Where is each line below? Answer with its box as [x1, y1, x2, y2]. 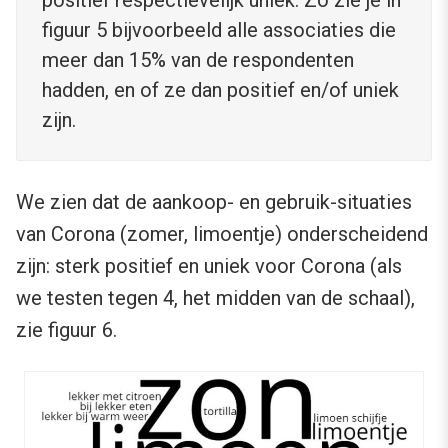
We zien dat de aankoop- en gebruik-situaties [16, 190, 412, 215]
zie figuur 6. [16, 318, 117, 343]
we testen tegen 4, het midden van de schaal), [16, 286, 415, 311]
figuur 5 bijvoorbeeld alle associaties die [42, 18, 396, 43]
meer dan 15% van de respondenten [42, 48, 354, 73]
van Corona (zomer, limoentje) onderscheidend [16, 222, 428, 247]
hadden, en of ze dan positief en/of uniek [42, 78, 399, 103]
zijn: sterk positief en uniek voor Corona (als [16, 254, 402, 279]
